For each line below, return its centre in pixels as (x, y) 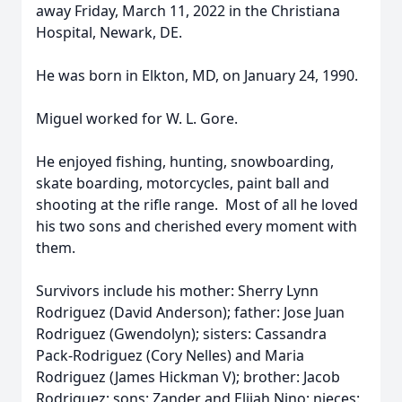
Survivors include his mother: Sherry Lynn (177, 291)
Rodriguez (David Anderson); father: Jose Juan (190, 312)
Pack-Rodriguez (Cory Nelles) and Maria (170, 355)
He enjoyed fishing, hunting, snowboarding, (185, 162)
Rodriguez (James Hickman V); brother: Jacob (188, 377)
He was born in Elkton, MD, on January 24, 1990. (197, 75)
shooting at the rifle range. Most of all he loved (197, 205)
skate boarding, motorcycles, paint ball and (183, 183)
